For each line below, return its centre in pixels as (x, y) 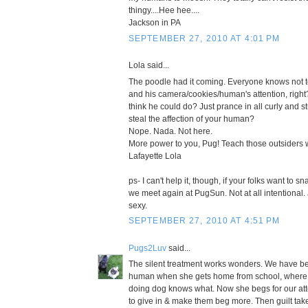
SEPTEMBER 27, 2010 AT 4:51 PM (205, 221)
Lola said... (149, 66)
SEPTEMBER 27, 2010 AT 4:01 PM (205, 38)
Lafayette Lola (155, 156)
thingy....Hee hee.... (164, 11)
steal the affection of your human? (191, 119)
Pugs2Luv (147, 248)
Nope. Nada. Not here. (170, 131)
